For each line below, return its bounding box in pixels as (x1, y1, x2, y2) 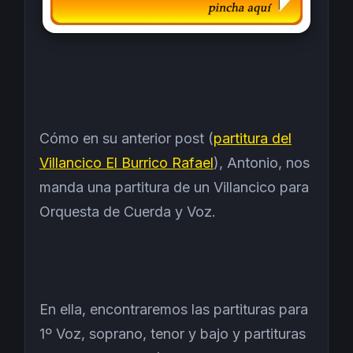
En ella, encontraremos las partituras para (39, 300, 308, 318)
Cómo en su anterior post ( (39, 129, 214, 147)
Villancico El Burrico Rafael (39, 154, 214, 171)
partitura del (214, 129, 292, 147)
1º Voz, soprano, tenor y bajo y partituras (39, 325, 306, 342)
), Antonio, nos (214, 154, 310, 171)
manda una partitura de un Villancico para (39, 178, 309, 195)
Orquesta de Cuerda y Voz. (39, 203, 216, 220)
